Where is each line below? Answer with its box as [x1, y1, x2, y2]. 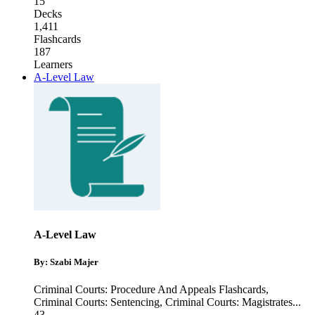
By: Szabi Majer [34, 256, 98, 267]
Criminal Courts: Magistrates [165, 295, 292, 308]
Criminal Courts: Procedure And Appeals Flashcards [34, 283, 266, 295]
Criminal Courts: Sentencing [34, 295, 160, 308]
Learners [34, 58, 72, 71]
